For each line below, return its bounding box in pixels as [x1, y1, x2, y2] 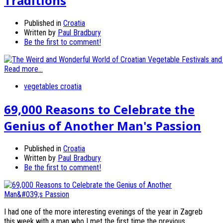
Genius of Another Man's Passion [4, 117, 201, 134]
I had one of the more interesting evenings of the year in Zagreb [4, 207, 203, 217]
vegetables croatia [24, 82, 82, 92]
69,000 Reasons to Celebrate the [4, 101, 195, 118]
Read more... [4, 64, 43, 74]
